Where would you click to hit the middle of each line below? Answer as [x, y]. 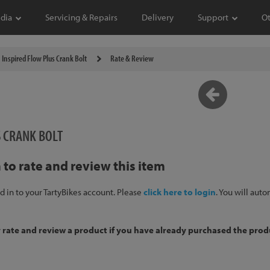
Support [213, 17]
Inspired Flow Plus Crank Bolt [44, 58]
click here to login [179, 192]
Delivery [158, 17]
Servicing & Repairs [81, 17]
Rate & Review [132, 58]
